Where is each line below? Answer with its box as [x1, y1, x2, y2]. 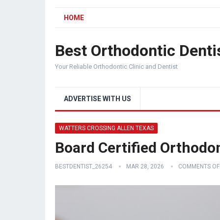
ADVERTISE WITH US [64, 95, 131, 103]
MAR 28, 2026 [126, 163, 164, 170]
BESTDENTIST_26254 [55, 163, 112, 170]
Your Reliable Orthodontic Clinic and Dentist [55, 63, 178, 70]
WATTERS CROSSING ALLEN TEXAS [59, 125, 154, 132]
